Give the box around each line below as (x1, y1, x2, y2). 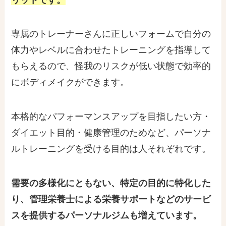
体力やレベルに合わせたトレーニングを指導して (11, 45, 211, 55)
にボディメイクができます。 (11, 77, 130, 88)
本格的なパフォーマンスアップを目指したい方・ (11, 111, 211, 122)
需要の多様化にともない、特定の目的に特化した (11, 178, 211, 189)
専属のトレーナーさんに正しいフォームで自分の (11, 29, 211, 39)
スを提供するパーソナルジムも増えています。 (11, 210, 202, 221)
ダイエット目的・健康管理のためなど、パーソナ (11, 128, 211, 138)
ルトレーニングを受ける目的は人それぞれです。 (11, 144, 211, 154)
